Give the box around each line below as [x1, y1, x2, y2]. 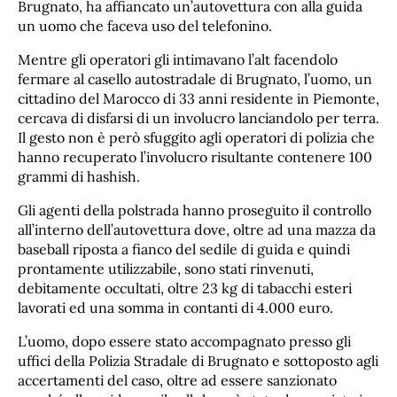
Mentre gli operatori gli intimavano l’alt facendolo [18, 50, 338, 68]
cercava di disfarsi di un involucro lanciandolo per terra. [18, 108, 379, 127]
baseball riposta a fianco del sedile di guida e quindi [18, 239, 350, 258]
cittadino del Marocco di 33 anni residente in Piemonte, [18, 89, 379, 107]
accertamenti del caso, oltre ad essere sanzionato [18, 370, 337, 389]
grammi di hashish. [18, 167, 140, 185]
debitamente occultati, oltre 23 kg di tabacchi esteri [18, 278, 352, 297]
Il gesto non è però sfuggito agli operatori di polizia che [18, 128, 375, 146]
